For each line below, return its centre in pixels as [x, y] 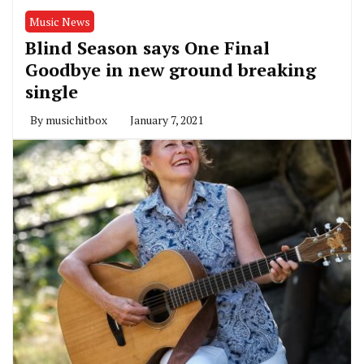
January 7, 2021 [167, 120]
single [52, 92]
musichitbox [76, 120]
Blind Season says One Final [147, 48]
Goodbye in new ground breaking [171, 70]
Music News [60, 22]
